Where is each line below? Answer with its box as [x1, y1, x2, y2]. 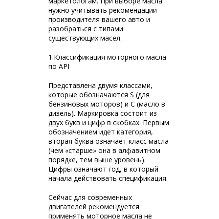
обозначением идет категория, [48, 127, 153, 136]
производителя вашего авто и [48, 15, 150, 24]
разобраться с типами [48, 24, 123, 33]
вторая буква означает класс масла [48, 136, 169, 146]
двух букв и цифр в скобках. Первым [48, 118, 169, 127]
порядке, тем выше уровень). [48, 155, 146, 164]
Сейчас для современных [48, 193, 132, 202]
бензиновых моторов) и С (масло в [48, 99, 165, 109]
